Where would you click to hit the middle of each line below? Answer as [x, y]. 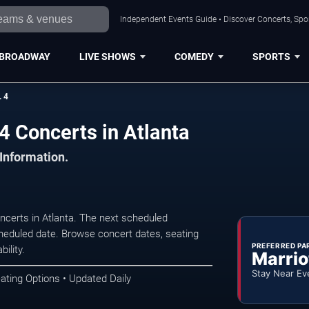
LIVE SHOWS [107, 56]
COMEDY [194, 56]
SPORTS [271, 56]
